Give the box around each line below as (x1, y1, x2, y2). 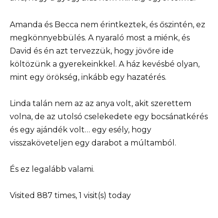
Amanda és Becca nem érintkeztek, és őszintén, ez (10, 19, 205, 29)
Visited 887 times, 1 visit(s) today (10, 191, 131, 200)
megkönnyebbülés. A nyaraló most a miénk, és (10, 33, 190, 42)
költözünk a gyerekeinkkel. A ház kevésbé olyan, (10, 59, 200, 69)
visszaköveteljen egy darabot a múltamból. (10, 138, 176, 147)
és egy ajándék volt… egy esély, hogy (10, 125, 151, 134)
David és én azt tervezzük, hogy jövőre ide (10, 46, 174, 55)
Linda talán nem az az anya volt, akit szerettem (10, 98, 191, 108)
